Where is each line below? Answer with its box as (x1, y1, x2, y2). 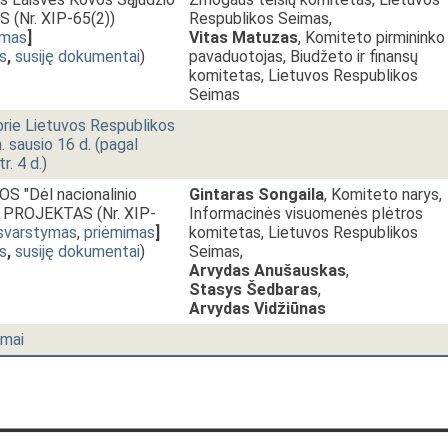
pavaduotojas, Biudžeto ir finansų (189, 47, 418, 66)
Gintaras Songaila (189, 185, 324, 204)
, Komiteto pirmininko (298, 28, 445, 47)
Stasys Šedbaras (189, 280, 318, 299)
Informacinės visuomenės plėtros (189, 204, 423, 223)
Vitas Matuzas (189, 28, 298, 47)
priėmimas (84, 223, 155, 242)
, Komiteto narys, (324, 185, 442, 204)
